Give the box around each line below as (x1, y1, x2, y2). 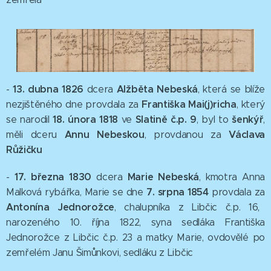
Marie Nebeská (127, 171, 200, 184)
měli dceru (6, 129, 65, 141)
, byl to (197, 114, 232, 126)
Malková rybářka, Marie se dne (6, 186, 146, 198)
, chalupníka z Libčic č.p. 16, (114, 201, 260, 214)
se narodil (6, 114, 53, 126)
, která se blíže (198, 83, 265, 96)
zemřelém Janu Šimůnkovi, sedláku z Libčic (6, 247, 193, 259)
